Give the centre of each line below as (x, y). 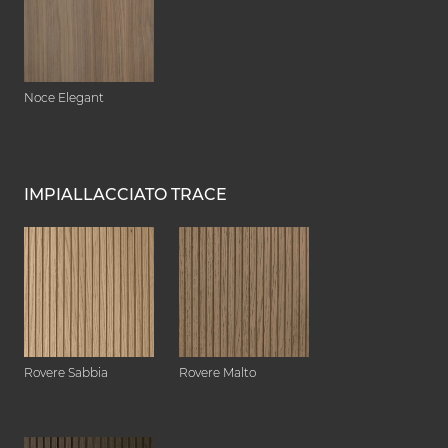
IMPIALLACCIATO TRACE (125, 194)
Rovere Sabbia (66, 372)
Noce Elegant (64, 97)
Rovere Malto (217, 372)
